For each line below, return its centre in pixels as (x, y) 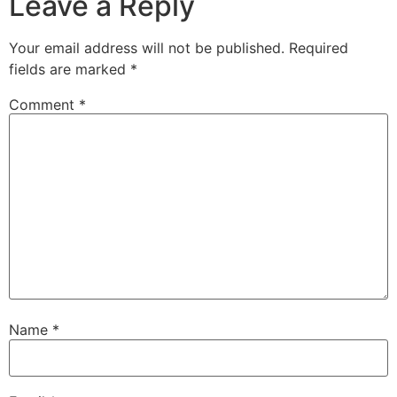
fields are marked (70, 69)
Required (319, 47)
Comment (44, 104)
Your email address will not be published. (147, 47)
